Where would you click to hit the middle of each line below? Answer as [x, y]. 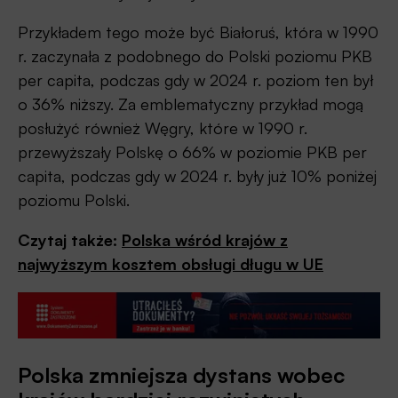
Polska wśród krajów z [205, 239]
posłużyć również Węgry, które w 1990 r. [163, 127]
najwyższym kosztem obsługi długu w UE [171, 263]
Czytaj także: [70, 239]
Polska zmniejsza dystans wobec [181, 374]
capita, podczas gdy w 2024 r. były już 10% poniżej [197, 175]
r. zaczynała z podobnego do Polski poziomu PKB [195, 56]
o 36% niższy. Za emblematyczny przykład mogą [191, 103]
